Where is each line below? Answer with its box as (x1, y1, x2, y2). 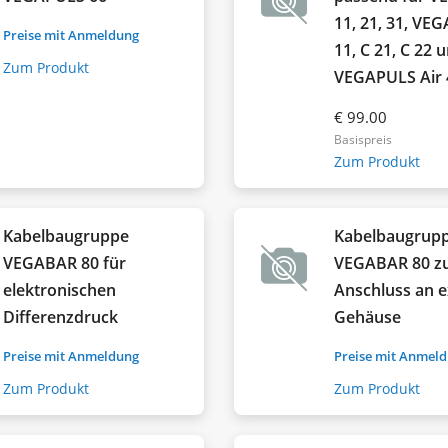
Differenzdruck (3, 305, 119, 328)
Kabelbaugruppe (3, 224, 130, 247)
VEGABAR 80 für (3, 251, 127, 274)
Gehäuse (334, 305, 402, 328)
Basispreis (334, 130, 393, 148)
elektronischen (3, 278, 117, 301)
